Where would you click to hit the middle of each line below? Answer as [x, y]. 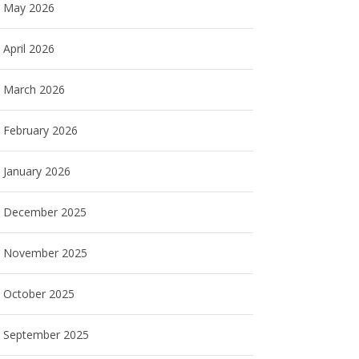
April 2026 [29, 48]
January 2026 [37, 171]
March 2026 [34, 89]
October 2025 [39, 294]
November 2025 [46, 253]
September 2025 [46, 335]
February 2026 [41, 130]
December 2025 [45, 212]
